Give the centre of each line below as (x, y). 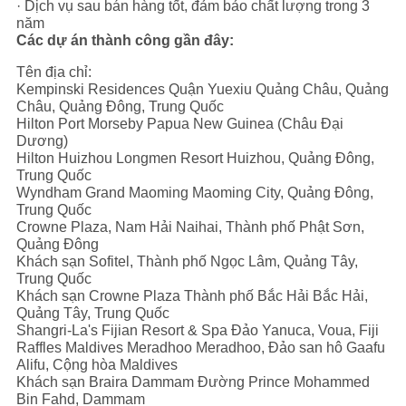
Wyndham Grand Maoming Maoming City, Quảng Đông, (194, 193)
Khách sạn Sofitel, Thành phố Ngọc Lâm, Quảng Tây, (187, 262)
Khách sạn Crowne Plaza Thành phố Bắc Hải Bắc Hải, (192, 296)
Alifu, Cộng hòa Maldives (97, 365)
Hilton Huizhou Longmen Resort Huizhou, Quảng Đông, (195, 159)
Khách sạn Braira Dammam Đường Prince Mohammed (193, 382)
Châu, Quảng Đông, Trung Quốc (120, 107)
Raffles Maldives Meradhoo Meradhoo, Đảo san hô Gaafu (200, 348)
